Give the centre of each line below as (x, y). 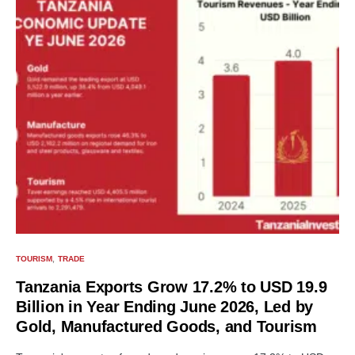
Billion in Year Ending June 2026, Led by (164, 307)
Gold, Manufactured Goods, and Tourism (166, 326)
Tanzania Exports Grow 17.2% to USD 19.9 (172, 287)
